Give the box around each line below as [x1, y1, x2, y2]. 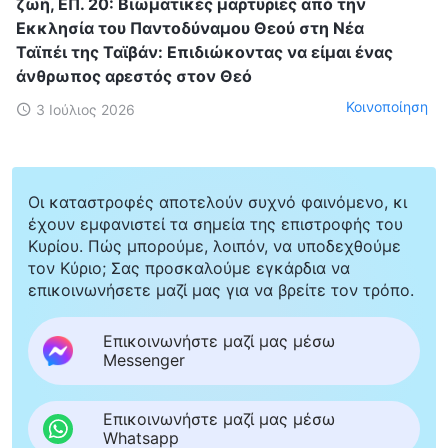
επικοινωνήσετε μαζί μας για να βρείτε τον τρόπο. [28, 279, 414, 300]
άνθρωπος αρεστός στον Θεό [16, 65, 252, 86]
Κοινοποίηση [346, 98, 428, 116]
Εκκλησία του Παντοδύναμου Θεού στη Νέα [16, 17, 364, 38]
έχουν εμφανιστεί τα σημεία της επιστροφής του [28, 213, 403, 234]
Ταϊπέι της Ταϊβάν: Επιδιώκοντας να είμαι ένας [16, 41, 393, 62]
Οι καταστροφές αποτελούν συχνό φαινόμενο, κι [28, 191, 407, 212]
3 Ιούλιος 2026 [36, 100, 135, 118]
